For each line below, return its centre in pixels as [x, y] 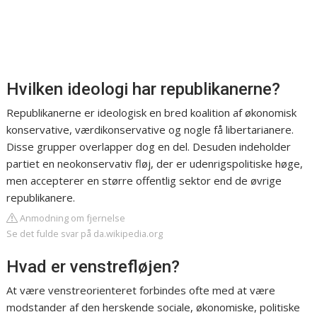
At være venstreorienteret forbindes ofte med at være [141, 290]
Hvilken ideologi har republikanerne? [144, 90]
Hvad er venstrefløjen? [93, 267]
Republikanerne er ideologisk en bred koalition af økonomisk [152, 113]
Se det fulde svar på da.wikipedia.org [85, 234]
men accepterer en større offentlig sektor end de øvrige [144, 181]
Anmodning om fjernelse [72, 218]
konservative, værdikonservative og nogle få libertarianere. [150, 130]
